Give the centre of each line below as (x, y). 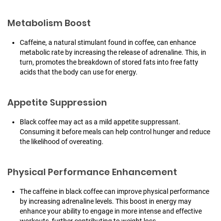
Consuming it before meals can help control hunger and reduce (115, 132)
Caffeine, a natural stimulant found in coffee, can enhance (108, 43)
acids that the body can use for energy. (79, 72)
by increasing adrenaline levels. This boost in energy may (106, 202)
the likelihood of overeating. (62, 142)
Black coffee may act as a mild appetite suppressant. (100, 122)
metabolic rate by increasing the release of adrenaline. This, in (113, 53)
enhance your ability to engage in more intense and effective (111, 211)
